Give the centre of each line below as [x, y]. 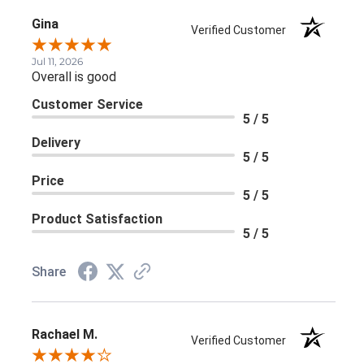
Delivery [56, 143]
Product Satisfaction [97, 219]
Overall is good [74, 77]
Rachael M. [65, 335]
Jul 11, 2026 [57, 62]
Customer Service [87, 105]
